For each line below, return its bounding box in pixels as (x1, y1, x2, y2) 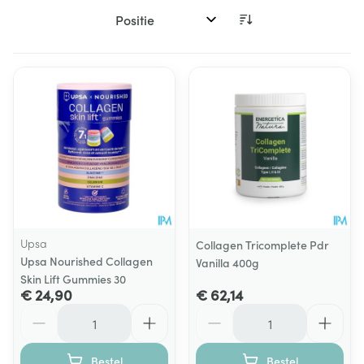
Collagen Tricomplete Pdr (196, 236, 329, 253)
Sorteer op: (108, 17, 173, 36)
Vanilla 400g (196, 254, 259, 271)
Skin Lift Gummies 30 (20, 271, 126, 287)
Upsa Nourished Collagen (20, 253, 153, 269)
